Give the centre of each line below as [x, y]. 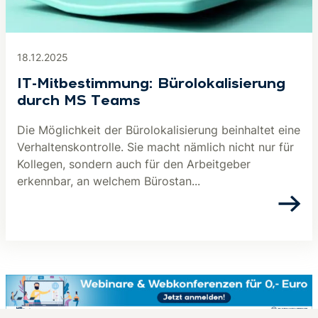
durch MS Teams [79, 102]
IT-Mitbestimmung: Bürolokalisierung [151, 84]
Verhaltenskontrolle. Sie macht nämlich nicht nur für [155, 147]
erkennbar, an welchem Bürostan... [109, 181]
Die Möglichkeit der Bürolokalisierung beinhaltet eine [159, 130]
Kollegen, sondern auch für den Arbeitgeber [134, 164]
